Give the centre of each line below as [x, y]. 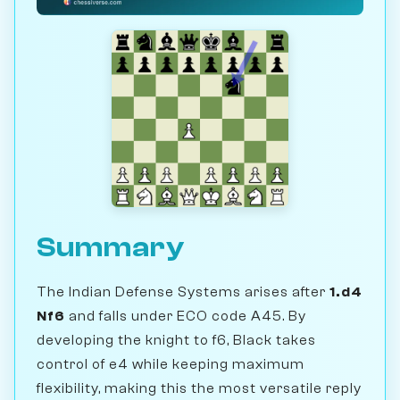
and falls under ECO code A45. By [186, 316]
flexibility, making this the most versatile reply [199, 388]
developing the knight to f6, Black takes [176, 340]
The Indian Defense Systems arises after [183, 292]
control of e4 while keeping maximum [171, 364]
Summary [111, 247]
